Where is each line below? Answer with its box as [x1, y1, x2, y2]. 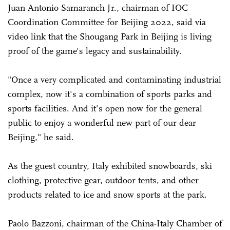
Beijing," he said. [8, 131, 74, 143]
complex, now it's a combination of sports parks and [8, 88, 212, 100]
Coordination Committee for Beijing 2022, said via [8, 16, 206, 28]
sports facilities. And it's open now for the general [8, 103, 202, 114]
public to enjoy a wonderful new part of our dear [8, 117, 196, 129]
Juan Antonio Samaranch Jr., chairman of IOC [8, 2, 188, 14]
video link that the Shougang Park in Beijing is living [8, 31, 212, 43]
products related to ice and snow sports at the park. [8, 189, 207, 201]
